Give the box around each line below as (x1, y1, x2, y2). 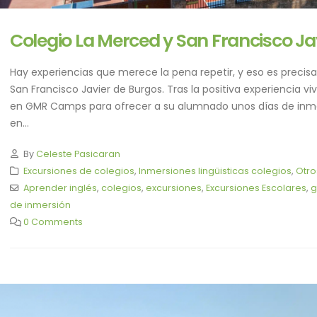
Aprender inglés (23, 182, 97, 195)
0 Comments (23, 216, 83, 229)
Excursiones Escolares (205, 182, 306, 195)
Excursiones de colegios (23, 165, 134, 178)
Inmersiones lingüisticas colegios (138, 165, 292, 178)
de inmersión (10, 199, 71, 212)
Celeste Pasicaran (35, 148, 120, 161)
